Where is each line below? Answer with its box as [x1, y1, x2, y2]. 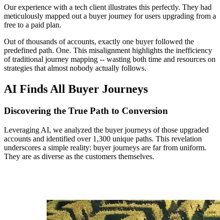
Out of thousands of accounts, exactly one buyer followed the [4, 37, 194, 46]
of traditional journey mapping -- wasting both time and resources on [4, 55, 216, 63]
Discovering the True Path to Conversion [4, 105, 168, 116]
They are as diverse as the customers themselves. [4, 152, 154, 161]
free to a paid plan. [4, 20, 61, 29]
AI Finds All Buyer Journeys [4, 82, 148, 95]
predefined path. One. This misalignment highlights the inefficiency [4, 46, 212, 55]
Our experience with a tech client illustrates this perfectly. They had [4, 2, 212, 11]
